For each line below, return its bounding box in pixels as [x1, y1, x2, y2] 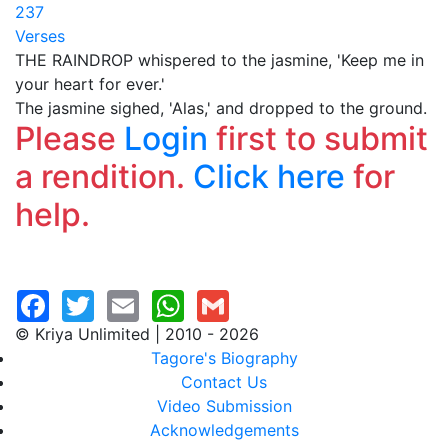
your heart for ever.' [15, 74, 165, 94]
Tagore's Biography [150, 348, 298, 368]
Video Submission [156, 396, 292, 416]
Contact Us [181, 372, 267, 392]
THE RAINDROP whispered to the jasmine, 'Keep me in [15, 50, 424, 70]
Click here [193, 157, 345, 196]
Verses [15, 26, 65, 46]
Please [15, 119, 124, 158]
